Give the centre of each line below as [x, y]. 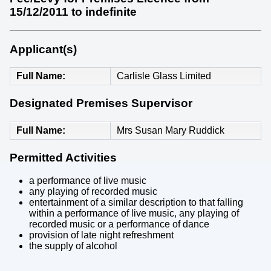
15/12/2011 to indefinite [73, 12]
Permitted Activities [63, 157]
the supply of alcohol [73, 246]
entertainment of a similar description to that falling [136, 203]
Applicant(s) [43, 49]
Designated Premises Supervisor [101, 103]
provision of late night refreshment [101, 235]
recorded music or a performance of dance [119, 224]
